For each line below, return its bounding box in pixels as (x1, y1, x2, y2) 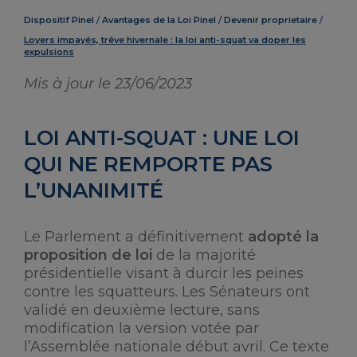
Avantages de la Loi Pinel (102, 14, 216, 25)
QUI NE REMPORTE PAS (24, 151, 273, 177)
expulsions (24, 46, 74, 57)
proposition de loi (24, 246, 152, 264)
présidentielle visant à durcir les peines (24, 265, 304, 282)
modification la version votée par (24, 320, 259, 337)
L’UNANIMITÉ (24, 178, 163, 203)
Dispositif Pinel (24, 14, 94, 25)
